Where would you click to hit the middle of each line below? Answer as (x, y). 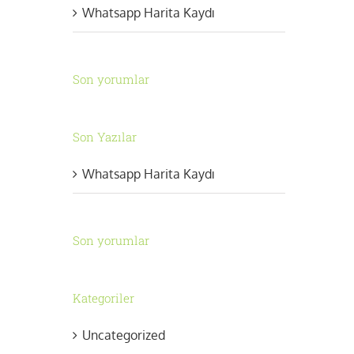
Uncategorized (123, 335)
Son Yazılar (104, 136)
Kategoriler (103, 298)
